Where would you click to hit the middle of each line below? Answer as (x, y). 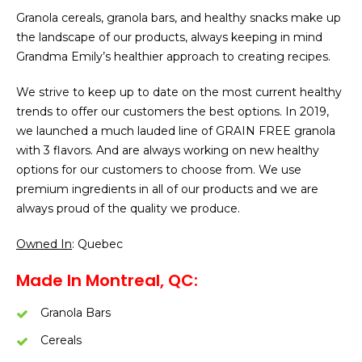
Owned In (44, 244)
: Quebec (97, 244)
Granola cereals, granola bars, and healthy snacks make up (179, 18)
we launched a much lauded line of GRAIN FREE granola (176, 131)
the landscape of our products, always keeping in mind (169, 37)
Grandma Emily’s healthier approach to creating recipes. (173, 57)
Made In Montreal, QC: (107, 280)
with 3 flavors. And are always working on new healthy (168, 150)
